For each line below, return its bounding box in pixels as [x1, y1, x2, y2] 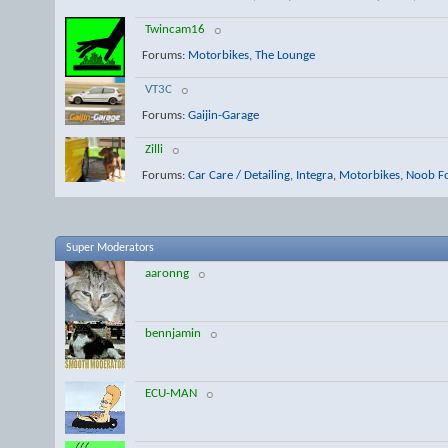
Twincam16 [145, 23, 205, 36]
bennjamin [145, 327, 201, 340]
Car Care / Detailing [187, 168, 290, 182]
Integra [295, 168, 333, 182]
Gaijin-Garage [187, 108, 259, 122]
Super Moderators [66, 242, 154, 254]
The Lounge [254, 48, 315, 62]
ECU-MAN [145, 387, 197, 400]
